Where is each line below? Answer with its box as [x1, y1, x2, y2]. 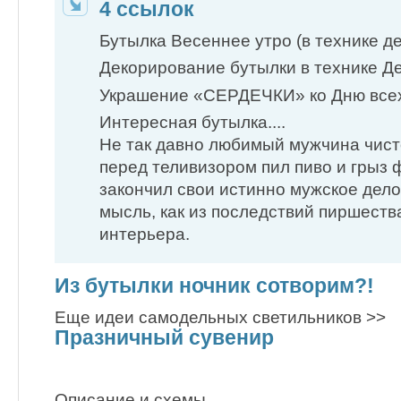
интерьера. [99, 224, 190, 243]
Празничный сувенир [55, 325, 274, 349]
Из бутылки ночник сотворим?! [55, 273, 374, 297]
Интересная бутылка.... [99, 112, 286, 132]
